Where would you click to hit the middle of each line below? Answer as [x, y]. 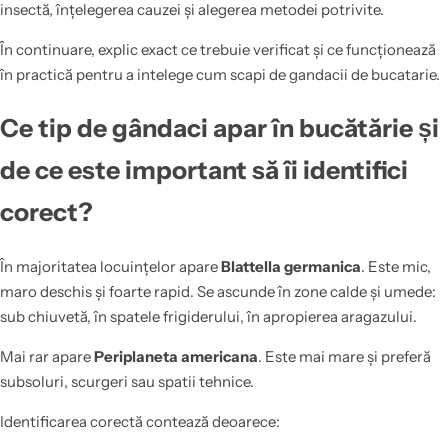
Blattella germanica [291, 267]
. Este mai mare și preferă [344, 357]
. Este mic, [396, 267]
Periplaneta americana [176, 357]
